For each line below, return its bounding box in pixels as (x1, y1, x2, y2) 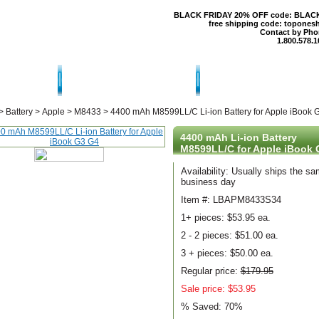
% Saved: (180, 301, 224, 312)
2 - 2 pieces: (180, 230, 235, 241)
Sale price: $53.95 (180, 283, 256, 294)
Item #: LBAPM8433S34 (180, 194, 281, 205)
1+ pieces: (180, 212, 227, 223)
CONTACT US (93, 73, 164, 85)
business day (180, 177, 236, 187)
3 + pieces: (180, 248, 230, 258)
